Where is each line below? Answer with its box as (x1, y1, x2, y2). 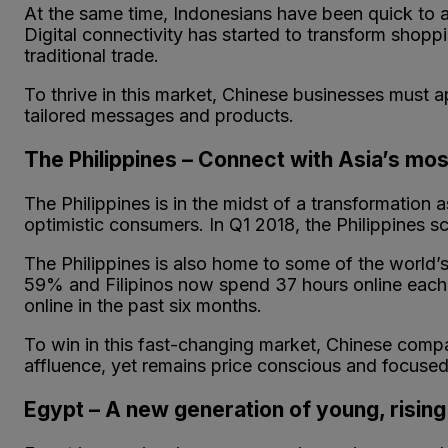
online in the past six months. (24, 294, 262, 316)
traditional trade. (24, 44, 159, 66)
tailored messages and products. (24, 104, 299, 126)
